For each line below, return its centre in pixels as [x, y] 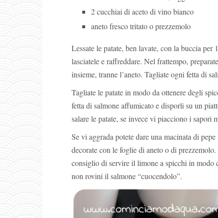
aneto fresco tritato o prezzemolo [141, 26]
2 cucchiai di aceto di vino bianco [142, 11]
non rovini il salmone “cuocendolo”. [127, 176]
